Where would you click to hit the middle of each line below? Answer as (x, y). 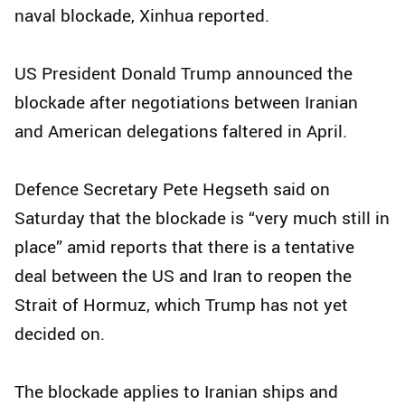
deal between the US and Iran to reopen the (183, 276)
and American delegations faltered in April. (181, 132)
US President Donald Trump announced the (184, 74)
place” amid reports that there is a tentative (184, 247)
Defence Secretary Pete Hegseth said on (172, 189)
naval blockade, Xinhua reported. (142, 16)
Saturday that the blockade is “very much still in (202, 218)
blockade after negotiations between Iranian (186, 103)
